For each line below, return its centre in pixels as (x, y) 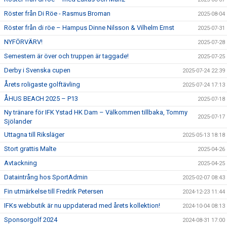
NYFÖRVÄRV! (23, 42)
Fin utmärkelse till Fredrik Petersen (54, 191)
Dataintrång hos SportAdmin (46, 177)
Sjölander (18, 121)
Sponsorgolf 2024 (31, 219)
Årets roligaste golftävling (42, 84)
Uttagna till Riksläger (34, 134)
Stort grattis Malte (30, 148)
